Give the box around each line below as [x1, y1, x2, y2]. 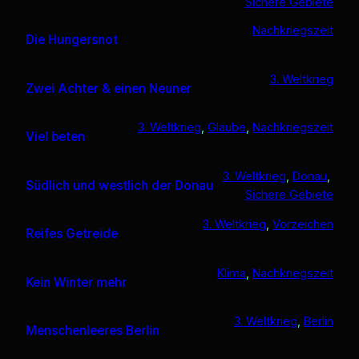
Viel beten [26, 129, 85, 145]
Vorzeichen [272, 217, 333, 232]
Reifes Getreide [26, 226, 118, 242]
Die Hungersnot [26, 32, 118, 48]
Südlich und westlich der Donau [26, 177, 213, 193]
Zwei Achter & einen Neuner [26, 80, 192, 96]
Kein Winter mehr [26, 274, 127, 290]
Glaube [208, 120, 246, 135]
